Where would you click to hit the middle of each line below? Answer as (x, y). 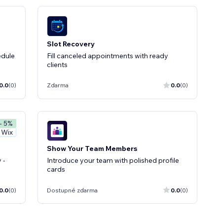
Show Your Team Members (92, 148)
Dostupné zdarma (72, 190)
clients (57, 64)
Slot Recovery (71, 44)
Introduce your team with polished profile (113, 160)
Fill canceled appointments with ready (108, 55)
